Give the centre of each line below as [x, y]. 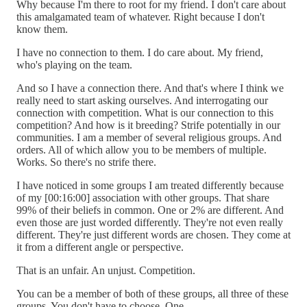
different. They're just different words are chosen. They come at [153, 234]
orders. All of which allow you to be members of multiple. [142, 149]
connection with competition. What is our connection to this [145, 112]
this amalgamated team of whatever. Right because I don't [140, 16]
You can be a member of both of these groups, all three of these [152, 293]
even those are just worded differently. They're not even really [150, 222]
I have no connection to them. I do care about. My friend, [140, 52]
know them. [42, 29]
